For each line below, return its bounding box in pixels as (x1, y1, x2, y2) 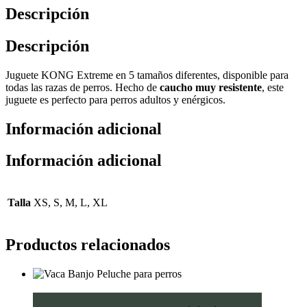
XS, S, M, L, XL (34, 197, 108, 209)
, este (262, 81, 284, 93)
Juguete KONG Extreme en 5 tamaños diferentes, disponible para (5, 69, 288, 81)
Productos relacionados (5, 236, 170, 254)
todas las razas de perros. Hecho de (5, 81, 160, 93)
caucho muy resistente (160, 81, 262, 93)
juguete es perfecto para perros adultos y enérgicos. (5, 93, 225, 106)
